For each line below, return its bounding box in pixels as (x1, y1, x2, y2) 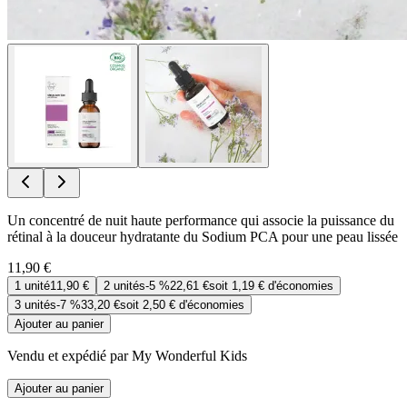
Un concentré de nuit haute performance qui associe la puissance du (7, 212, 394, 228)
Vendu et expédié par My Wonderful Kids (7, 347, 247, 363)
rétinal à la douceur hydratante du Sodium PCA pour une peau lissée (7, 228, 398, 244)
